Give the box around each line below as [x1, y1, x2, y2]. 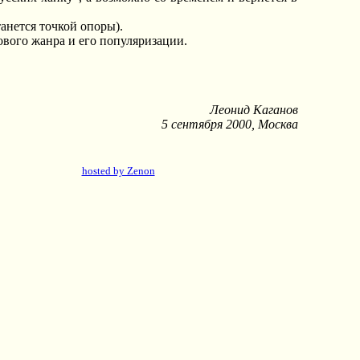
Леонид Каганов [209, 103, 298, 117]
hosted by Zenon [81, 165, 155, 177]
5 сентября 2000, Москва [161, 117, 298, 131]
